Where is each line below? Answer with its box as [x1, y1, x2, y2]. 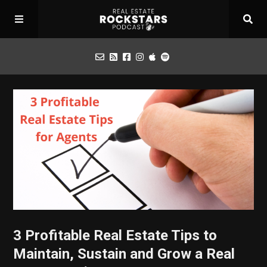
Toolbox [19, 162, 52, 172]
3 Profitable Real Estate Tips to [13, 227, 218, 244]
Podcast [19, 88, 53, 98]
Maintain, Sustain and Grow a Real [13, 246, 235, 263]
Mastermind [19, 198, 69, 209]
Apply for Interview [19, 125, 97, 135]
